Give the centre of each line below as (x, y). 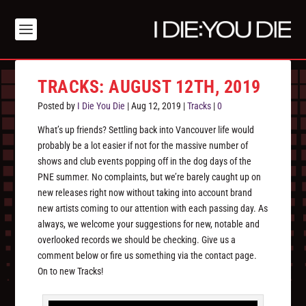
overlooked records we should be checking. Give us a (137, 240)
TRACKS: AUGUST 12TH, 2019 (149, 87)
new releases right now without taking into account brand (145, 193)
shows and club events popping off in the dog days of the (145, 162)
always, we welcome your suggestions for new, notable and (149, 224)
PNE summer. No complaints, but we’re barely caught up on (150, 177)
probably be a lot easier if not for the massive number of (143, 146)
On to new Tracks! (71, 272)
